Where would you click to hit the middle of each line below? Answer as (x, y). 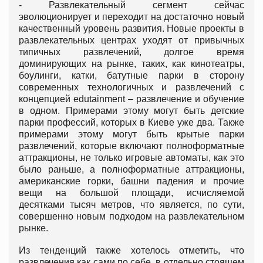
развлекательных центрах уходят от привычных (131, 41)
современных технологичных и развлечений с (131, 87)
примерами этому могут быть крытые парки (131, 134)
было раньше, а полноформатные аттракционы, (131, 170)
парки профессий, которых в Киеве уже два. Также (131, 123)
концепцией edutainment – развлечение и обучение (131, 99)
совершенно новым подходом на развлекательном (131, 217)
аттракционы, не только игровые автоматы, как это (131, 158)
